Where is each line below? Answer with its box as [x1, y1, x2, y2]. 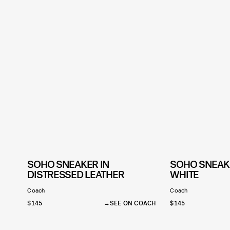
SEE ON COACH [109, 199, 156, 208]
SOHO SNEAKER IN [27, 158, 110, 172]
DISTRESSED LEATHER [27, 168, 124, 182]
